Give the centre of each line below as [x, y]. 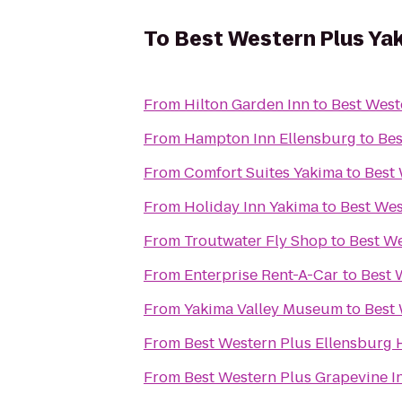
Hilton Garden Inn [247, 105]
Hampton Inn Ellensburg [270, 139]
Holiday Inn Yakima [251, 207]
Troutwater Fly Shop [256, 241]
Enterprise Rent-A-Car [262, 275]
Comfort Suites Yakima [263, 173]
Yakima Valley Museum [263, 309]
